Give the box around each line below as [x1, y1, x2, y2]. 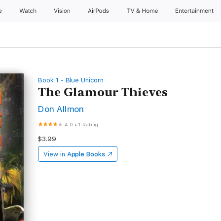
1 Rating [78, 121, 98, 127]
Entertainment [176, 7, 216, 14]
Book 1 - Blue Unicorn [38, 76, 104, 84]
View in [43, 150, 65, 158]
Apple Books [67, 150, 105, 158]
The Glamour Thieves [38, 85, 168, 99]
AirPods [87, 7, 111, 14]
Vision [53, 7, 72, 14]
